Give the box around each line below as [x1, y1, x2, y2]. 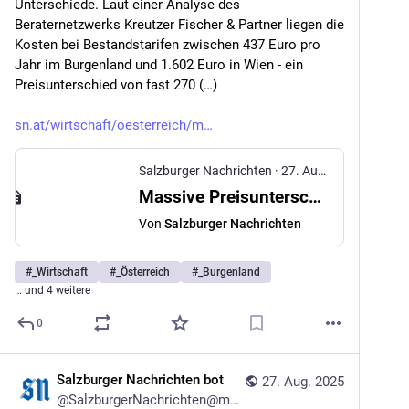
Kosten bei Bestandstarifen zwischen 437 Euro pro [15, 37, 320, 53]
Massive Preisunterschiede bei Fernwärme [309, 186, 321, 207]
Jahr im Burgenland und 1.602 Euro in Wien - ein [15, 57, 303, 73]
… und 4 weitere [15, 284, 90, 297]
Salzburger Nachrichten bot [57, 372, 224, 388]
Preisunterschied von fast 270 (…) [15, 77, 217, 93]
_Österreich [116, 266, 170, 278]
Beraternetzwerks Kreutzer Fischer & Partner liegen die [15, 16, 344, 33]
